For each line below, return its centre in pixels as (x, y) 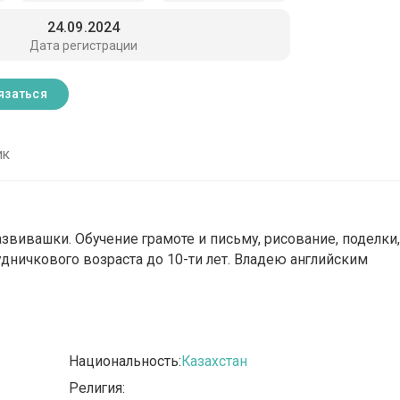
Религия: (97, 388)
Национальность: (125, 362)
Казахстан (215, 362)
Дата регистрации (83, 45)
